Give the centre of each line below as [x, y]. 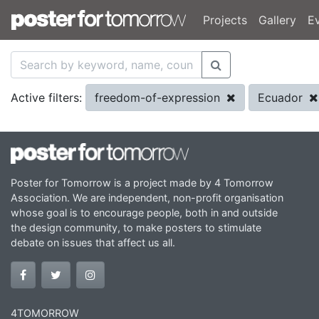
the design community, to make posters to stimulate [136, 227]
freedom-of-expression [159, 98]
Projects [225, 20]
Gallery [277, 20]
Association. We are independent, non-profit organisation [147, 197]
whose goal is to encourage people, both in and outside [144, 212]
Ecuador [282, 98]
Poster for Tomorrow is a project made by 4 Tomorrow [142, 182]
